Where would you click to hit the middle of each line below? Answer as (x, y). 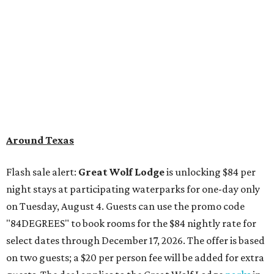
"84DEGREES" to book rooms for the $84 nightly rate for (131, 223)
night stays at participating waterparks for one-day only (133, 189)
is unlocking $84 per (211, 172)
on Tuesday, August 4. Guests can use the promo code (125, 206)
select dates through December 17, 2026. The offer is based (135, 240)
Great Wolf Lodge (122, 172)
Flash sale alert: (42, 172)
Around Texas (40, 140)
